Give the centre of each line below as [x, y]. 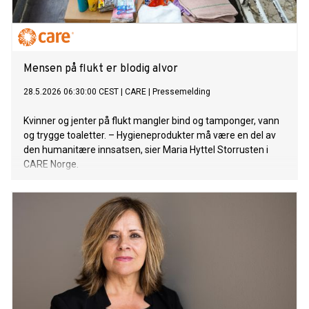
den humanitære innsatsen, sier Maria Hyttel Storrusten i [146, 150]
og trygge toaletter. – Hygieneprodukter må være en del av [150, 136]
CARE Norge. [51, 165]
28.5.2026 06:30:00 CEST [71, 92]
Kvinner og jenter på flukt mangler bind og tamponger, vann [151, 121]
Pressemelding [181, 92]
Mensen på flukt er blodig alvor [101, 69]
